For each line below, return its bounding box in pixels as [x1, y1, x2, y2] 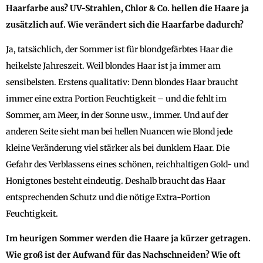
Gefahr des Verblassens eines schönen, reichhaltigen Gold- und [6, 159, 249, 170]
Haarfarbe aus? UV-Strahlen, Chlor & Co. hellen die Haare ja [6, 2, 249, 14]
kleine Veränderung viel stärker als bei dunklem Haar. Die [6, 142, 230, 153]
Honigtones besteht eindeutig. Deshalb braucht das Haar [6, 175, 225, 186]
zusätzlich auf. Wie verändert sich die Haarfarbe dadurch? [6, 19, 244, 30]
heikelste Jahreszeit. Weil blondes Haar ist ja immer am [6, 60, 221, 71]
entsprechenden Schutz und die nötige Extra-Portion [6, 191, 210, 203]
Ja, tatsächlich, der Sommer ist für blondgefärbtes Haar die [6, 43, 232, 55]
